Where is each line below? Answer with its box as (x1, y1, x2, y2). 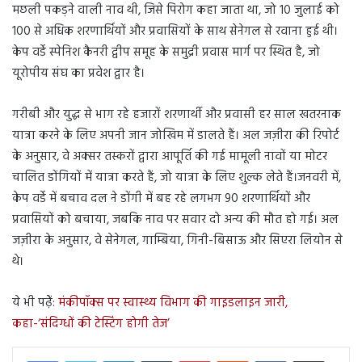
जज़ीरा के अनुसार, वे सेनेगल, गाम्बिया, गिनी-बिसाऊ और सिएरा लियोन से (12, 231, 343, 251)
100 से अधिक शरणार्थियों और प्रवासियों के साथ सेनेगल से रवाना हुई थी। (12, 22, 338, 42)
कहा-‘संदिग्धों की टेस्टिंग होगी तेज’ (12, 314, 170, 335)
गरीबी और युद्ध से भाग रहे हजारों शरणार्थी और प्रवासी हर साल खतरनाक (12, 105, 341, 125)
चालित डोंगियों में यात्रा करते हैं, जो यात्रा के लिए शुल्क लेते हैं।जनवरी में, (12, 168, 341, 188)
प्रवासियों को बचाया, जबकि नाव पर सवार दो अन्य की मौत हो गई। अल (12, 210, 339, 230)
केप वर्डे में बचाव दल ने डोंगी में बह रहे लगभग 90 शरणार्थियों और (12, 189, 310, 209)
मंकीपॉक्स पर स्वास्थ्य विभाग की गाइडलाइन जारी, (58, 293, 288, 314)
